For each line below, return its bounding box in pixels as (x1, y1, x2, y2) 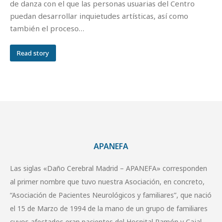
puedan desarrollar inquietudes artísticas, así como (10, 11, 188, 21)
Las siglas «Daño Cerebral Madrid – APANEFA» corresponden (10, 164, 207, 173)
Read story (17, 48, 49, 57)
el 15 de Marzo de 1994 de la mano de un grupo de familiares (10, 204, 208, 213)
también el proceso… (10, 23, 84, 33)
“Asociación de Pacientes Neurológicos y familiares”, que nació (10, 190, 212, 200)
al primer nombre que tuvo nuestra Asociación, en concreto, (10, 177, 205, 186)
